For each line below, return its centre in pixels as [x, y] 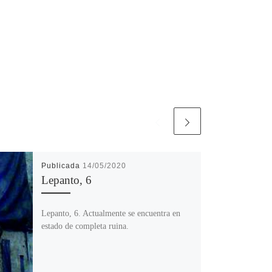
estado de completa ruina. [85, 226]
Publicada [62, 165]
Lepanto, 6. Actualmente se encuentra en [110, 213]
